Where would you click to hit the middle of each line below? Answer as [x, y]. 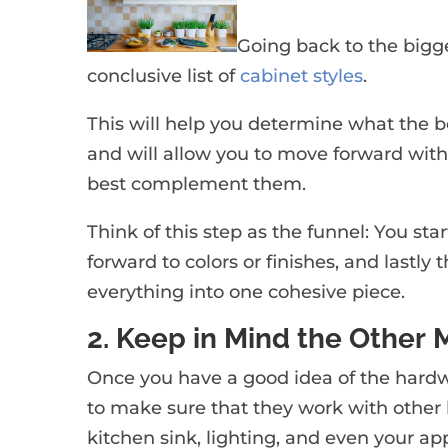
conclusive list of [164, 75]
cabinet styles [302, 75]
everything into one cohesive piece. [246, 291]
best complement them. [197, 183]
